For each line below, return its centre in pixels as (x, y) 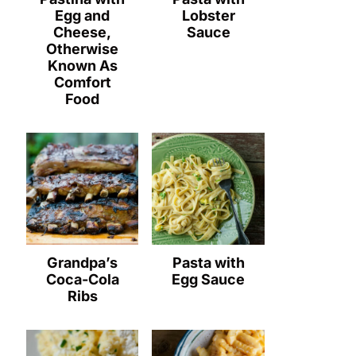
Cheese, (83, 32)
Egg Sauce (209, 280)
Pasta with (208, 263)
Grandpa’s (83, 263)
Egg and (83, 15)
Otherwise (83, 48)
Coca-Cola (82, 280)
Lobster (208, 15)
